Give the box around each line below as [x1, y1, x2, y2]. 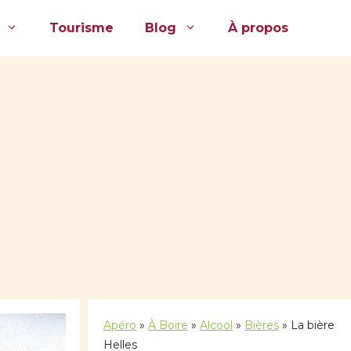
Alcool [200, 318, 233, 333]
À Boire [148, 318, 188, 333]
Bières [244, 318, 279, 333]
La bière [291, 318, 335, 333]
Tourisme [49, 20, 114, 36]
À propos [228, 20, 288, 36]
